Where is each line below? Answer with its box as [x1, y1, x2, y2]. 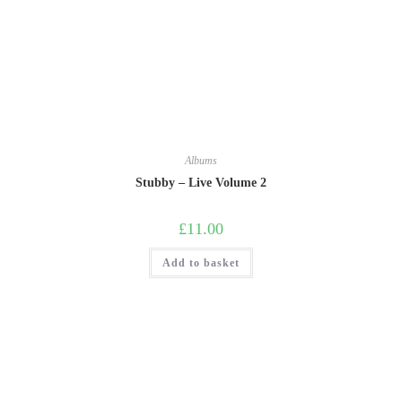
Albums [185, 153, 217, 167]
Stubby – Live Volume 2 [135, 175, 267, 189]
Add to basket [162, 256, 240, 269]
